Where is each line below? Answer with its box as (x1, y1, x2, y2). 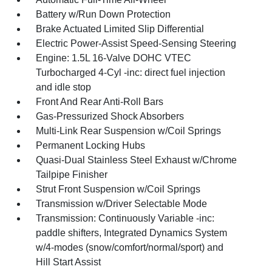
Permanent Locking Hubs (36, 140, 146, 151)
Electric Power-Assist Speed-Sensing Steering (36, 38, 237, 49)
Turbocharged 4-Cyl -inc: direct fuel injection (36, 67, 226, 78)
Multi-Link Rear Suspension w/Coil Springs (36, 126, 222, 137)
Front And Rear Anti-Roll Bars (36, 97, 164, 107)
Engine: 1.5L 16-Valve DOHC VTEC (36, 53, 192, 64)
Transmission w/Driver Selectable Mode (36, 199, 208, 209)
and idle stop (36, 82, 92, 93)
